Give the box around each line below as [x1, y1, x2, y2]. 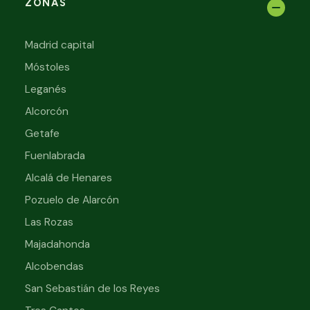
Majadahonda [25, 237, 90, 251]
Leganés [25, 82, 66, 96]
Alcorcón [25, 104, 69, 118]
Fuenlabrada [25, 148, 85, 163]
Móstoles [25, 60, 70, 74]
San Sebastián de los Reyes [25, 281, 160, 295]
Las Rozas [25, 215, 73, 229]
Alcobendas [25, 259, 84, 273]
